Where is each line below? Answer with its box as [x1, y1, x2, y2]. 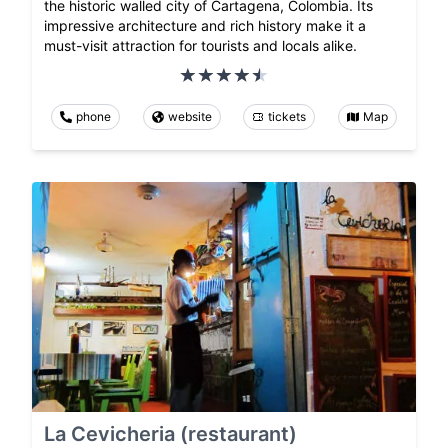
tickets [268, 108, 307, 124]
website [167, 108, 212, 124]
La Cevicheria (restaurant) [44, 421, 297, 446]
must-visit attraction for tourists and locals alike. [44, 36, 357, 54]
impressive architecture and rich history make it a [44, 16, 366, 34]
